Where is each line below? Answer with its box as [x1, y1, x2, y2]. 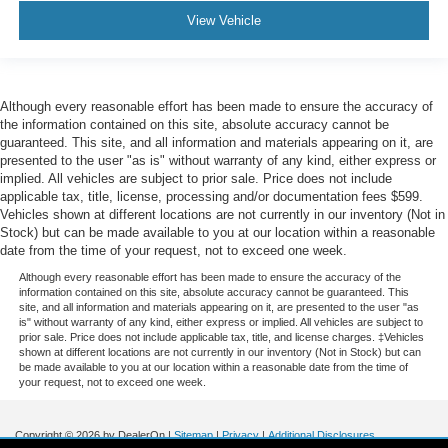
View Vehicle [187, 12, 261, 28]
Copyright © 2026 [15, 429, 103, 442]
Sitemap [174, 429, 213, 442]
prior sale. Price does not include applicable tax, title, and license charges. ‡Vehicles [18, 331, 424, 344]
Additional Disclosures [268, 429, 375, 442]
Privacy [222, 429, 259, 442]
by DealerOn [103, 429, 165, 442]
